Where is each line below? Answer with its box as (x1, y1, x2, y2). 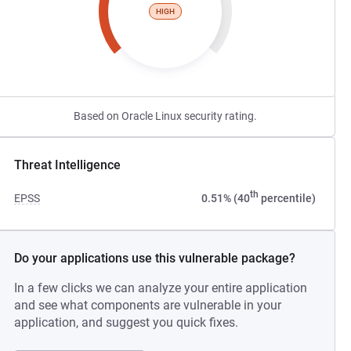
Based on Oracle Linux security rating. (73, 110, 257, 122)
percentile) (258, 192, 316, 204)
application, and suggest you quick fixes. (14, 315, 239, 330)
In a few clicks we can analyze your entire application (14, 280, 308, 295)
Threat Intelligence (14, 157, 121, 172)
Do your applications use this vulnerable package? (14, 251, 296, 266)
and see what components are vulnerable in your (14, 298, 282, 313)
